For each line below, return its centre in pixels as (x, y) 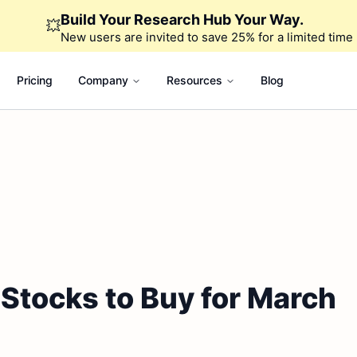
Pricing (34, 80)
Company (103, 80)
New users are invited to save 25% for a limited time (206, 37)
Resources (194, 80)
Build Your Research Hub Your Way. (182, 20)
